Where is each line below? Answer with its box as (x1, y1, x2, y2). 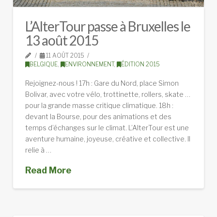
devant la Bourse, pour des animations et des (25, 112, 171, 121)
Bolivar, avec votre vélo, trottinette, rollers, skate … (25, 90, 190, 98)
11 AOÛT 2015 (45, 52, 85, 60)
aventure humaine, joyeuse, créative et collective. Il (25, 134, 190, 143)
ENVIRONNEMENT (64, 61, 114, 68)
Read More (25, 165, 71, 176)
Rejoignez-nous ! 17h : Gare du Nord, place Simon (25, 78, 179, 87)
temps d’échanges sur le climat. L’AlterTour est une (25, 123, 189, 132)
